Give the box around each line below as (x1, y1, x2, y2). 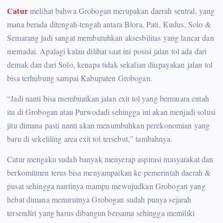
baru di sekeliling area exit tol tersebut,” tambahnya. (7, 133, 173, 144)
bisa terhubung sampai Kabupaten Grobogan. (7, 73, 152, 84)
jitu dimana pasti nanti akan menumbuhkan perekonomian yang (7, 120, 210, 131)
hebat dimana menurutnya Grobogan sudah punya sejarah (7, 194, 192, 205)
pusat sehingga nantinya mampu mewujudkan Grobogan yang (7, 181, 206, 192)
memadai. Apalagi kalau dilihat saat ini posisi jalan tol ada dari (7, 46, 207, 57)
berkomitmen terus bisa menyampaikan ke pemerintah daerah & (7, 167, 211, 178)
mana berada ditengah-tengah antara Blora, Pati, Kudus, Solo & (7, 19, 211, 30)
